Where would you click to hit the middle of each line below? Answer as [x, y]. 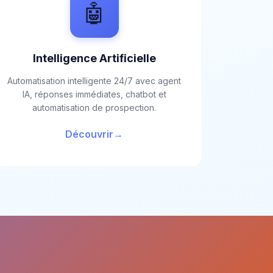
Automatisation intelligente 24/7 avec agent [94, 81]
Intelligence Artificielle [94, 58]
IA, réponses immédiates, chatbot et [94, 94]
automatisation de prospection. [94, 108]
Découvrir [90, 134]
